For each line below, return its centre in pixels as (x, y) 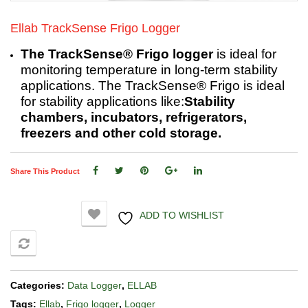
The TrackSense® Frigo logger (117, 54)
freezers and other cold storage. (121, 133)
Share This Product (45, 171)
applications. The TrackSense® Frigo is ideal (153, 85)
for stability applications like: (102, 101)
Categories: (39, 285)
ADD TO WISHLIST (181, 215)
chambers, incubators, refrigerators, (134, 117)
